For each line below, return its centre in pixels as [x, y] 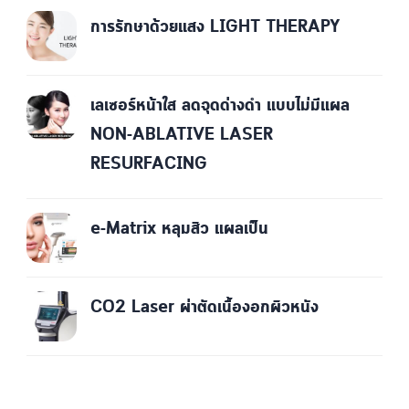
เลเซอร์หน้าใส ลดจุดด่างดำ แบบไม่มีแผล [220, 106]
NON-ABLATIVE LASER [182, 135]
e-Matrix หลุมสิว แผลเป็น [179, 229]
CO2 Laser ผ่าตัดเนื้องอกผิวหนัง [204, 308]
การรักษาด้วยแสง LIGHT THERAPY [215, 27]
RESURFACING [149, 164]
